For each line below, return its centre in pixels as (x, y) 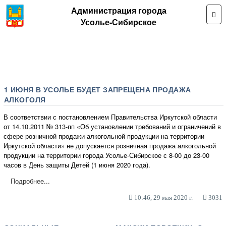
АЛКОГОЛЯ (25, 99)
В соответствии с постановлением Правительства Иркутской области (110, 117)
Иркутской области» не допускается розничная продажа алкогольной (110, 145)
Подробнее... (30, 181)
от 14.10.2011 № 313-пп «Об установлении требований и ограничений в (112, 126)
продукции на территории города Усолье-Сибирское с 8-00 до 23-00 (106, 155)
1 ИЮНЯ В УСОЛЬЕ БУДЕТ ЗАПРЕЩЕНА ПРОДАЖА (98, 89)
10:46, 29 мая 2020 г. (163, 197)
